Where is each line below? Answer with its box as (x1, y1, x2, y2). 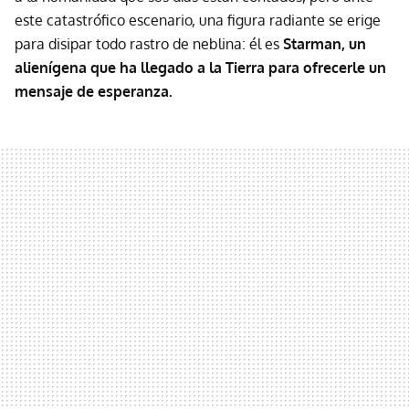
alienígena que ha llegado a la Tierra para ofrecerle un (15, 58, 386, 78)
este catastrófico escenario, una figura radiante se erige (15, 11, 381, 30)
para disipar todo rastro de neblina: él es (15, 35, 279, 54)
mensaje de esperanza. (15, 82, 173, 101)
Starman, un (279, 35, 366, 54)
